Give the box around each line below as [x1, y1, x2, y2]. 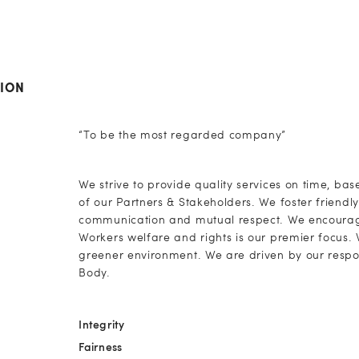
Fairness [79, 342, 123, 355]
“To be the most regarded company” [79, 131, 287, 142]
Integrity [79, 320, 125, 333]
